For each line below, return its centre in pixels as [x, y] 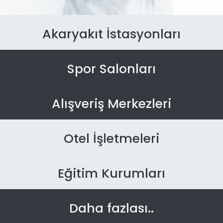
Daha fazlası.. [111, 209]
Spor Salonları [111, 69]
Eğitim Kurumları [111, 174]
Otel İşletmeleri [111, 139]
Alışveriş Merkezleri [111, 104]
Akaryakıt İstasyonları [111, 34]
